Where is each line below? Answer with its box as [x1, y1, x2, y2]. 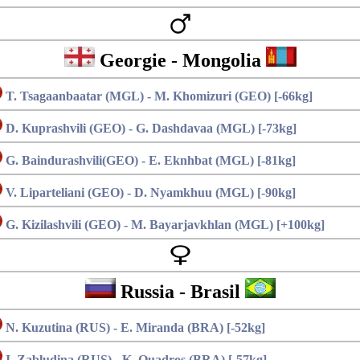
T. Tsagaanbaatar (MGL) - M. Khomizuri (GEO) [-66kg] [2, 89, 313, 103]
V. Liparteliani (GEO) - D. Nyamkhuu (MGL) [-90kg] [2, 186, 296, 199]
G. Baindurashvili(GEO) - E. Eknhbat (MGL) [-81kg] [2, 153, 296, 167]
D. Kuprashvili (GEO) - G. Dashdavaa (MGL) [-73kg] [2, 121, 297, 135]
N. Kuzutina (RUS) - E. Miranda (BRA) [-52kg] [2, 321, 265, 334]
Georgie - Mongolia [94, 50, 266, 71]
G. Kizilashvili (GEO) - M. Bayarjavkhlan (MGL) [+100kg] [2, 218, 325, 231]
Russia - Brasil [115, 281, 245, 302]
